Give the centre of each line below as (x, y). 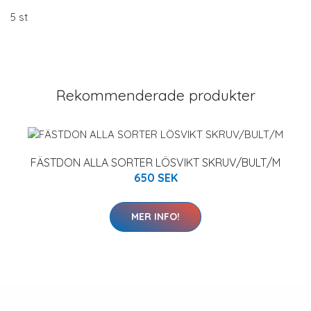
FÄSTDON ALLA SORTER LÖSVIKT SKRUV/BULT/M (155, 162)
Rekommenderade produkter (155, 95)
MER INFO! (155, 216)
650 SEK (155, 177)
